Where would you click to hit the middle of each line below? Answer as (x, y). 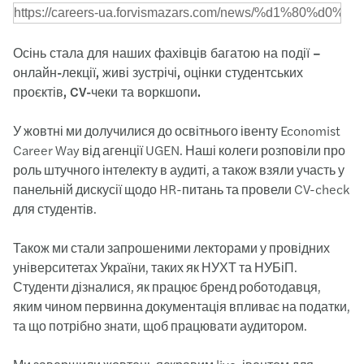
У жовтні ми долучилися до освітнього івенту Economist (177, 130)
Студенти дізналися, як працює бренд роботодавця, (167, 286)
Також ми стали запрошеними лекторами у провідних (171, 247)
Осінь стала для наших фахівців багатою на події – (167, 52)
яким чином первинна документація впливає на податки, (182, 306)
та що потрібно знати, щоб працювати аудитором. (160, 325)
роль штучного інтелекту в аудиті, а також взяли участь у (179, 169)
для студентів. (55, 208)
